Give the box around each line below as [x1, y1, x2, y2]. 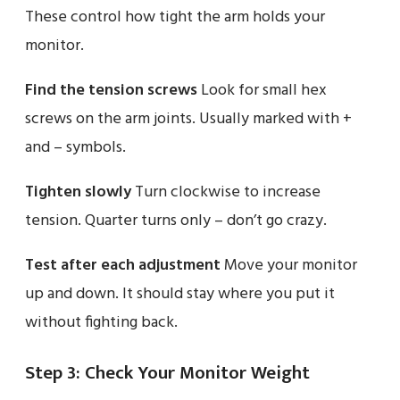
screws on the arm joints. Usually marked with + [25, 105, 352, 132]
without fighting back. [25, 309, 178, 336]
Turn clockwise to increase [131, 179, 321, 205]
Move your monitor [221, 252, 357, 279]
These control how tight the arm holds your [25, 4, 325, 30]
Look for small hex [197, 77, 327, 104]
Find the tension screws [25, 77, 197, 104]
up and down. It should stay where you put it [25, 280, 335, 307]
